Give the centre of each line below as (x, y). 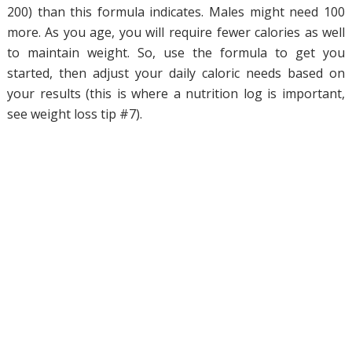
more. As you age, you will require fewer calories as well (176, 32)
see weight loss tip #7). (74, 114)
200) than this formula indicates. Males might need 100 (176, 11)
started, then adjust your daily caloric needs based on (176, 73)
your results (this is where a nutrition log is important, (176, 93)
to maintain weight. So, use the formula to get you (176, 52)
